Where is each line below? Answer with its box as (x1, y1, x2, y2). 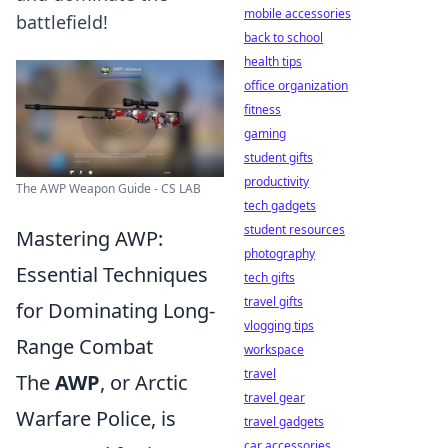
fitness (244, 101, 281, 118)
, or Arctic (100, 369, 188, 396)
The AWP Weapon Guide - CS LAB (16, 180, 201, 197)
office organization (244, 77, 348, 94)
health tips (244, 53, 302, 70)
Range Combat (16, 333, 153, 360)
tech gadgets (244, 197, 316, 214)
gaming (244, 125, 286, 142)
